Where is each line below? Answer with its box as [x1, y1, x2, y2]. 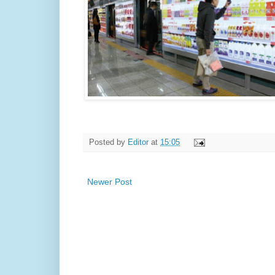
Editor [128, 137, 149, 147]
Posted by [89, 137, 128, 147]
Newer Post [87, 176, 132, 187]
